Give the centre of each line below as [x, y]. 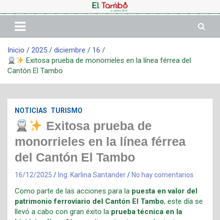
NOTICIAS [31, 110]
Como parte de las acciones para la [73, 191]
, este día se [183, 201]
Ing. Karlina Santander [92, 175]
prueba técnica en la [147, 212]
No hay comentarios [163, 175]
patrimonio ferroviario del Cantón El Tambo [89, 201]
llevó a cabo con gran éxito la [63, 212]
